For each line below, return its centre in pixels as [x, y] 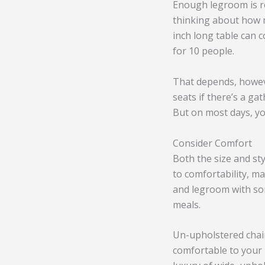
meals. [187, 204]
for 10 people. [203, 51]
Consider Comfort [212, 143]
